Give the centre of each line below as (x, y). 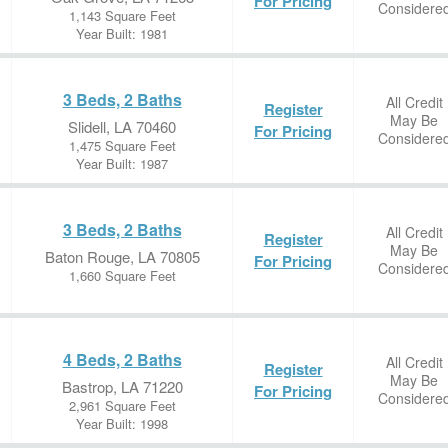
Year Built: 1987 (122, 163)
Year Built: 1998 (122, 423)
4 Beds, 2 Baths (122, 359)
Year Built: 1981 (122, 33)
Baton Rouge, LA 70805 (122, 256)
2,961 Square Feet (122, 405)
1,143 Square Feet (122, 15)
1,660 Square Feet (122, 275)
